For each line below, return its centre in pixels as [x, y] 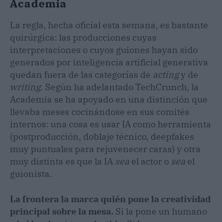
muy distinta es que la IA [62, 161]
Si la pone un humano [160, 211]
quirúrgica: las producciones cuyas [83, 37]
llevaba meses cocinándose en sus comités [100, 111]
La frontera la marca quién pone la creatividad [110, 199]
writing [25, 87]
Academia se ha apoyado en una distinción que [109, 99]
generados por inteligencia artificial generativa [109, 62]
